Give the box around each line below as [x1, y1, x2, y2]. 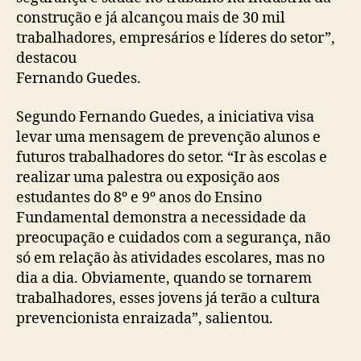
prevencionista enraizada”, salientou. [16, 309, 273, 328]
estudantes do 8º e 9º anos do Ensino [16, 188, 262, 207]
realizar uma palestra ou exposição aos [16, 168, 280, 187]
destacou [16, 49, 77, 68]
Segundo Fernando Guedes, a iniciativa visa [16, 107, 314, 127]
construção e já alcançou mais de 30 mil [16, 9, 285, 27]
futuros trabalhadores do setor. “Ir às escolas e [16, 147, 327, 167]
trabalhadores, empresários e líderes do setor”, [16, 29, 335, 48]
